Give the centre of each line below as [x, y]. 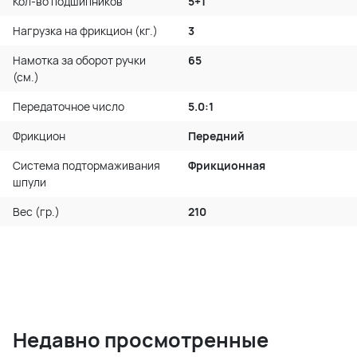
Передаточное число [69, 106]
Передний [216, 135]
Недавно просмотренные [141, 339]
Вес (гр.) [36, 211]
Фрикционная [227, 165]
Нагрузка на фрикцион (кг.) [85, 30]
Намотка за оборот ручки [79, 60]
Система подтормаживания [86, 165]
